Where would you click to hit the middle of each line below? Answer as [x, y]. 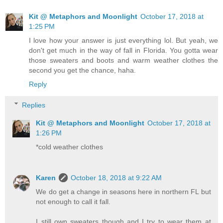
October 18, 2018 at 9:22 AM [116, 177]
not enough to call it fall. [73, 201]
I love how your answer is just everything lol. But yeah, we [123, 41]
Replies [34, 105]
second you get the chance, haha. [82, 70]
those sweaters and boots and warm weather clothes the [123, 60]
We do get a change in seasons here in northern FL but [123, 191]
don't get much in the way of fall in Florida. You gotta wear [123, 51]
